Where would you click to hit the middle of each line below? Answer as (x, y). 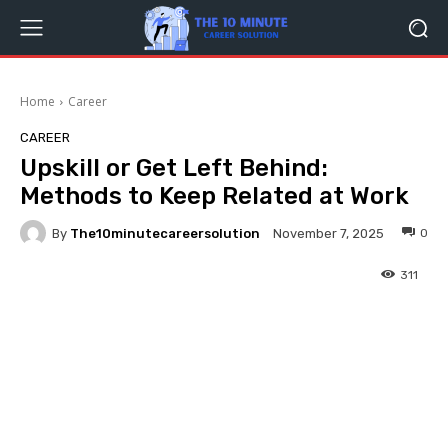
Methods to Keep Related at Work (214, 196)
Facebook (98, 322)
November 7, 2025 (328, 234)
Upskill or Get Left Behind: (174, 168)
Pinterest (357, 322)
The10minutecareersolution (165, 233)
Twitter (230, 322)
